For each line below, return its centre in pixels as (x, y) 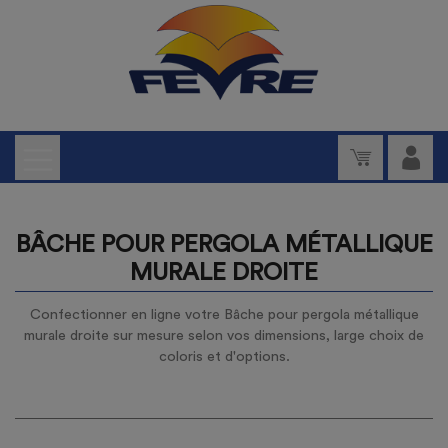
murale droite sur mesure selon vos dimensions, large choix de (224, 335)
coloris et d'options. (224, 356)
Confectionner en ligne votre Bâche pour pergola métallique (224, 314)
